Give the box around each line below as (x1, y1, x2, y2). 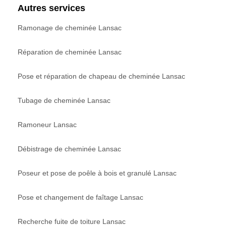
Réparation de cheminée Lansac (18, 47, 122, 56)
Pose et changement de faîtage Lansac (18, 193, 143, 201)
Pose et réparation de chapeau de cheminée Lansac (18, 72, 185, 80)
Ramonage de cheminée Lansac (18, 23, 122, 32)
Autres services (18, 3, 85, 13)
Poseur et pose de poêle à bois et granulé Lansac (18, 168, 177, 177)
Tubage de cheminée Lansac (18, 96, 110, 104)
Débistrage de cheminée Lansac (18, 144, 121, 153)
